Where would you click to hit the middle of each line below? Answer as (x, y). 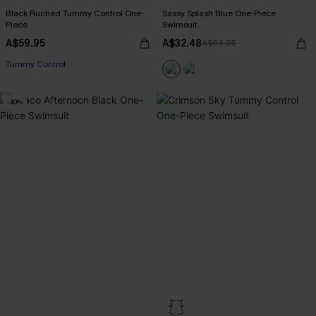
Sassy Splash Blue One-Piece (219, 13)
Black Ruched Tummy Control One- (75, 13)
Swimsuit (180, 25)
